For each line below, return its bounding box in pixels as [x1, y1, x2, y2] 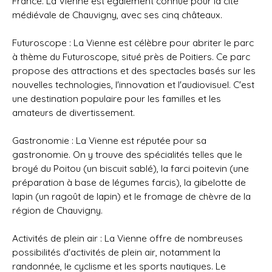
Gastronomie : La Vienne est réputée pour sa [12, 134, 206, 146]
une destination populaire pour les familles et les [12, 92, 221, 104]
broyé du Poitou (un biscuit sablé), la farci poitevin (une [12, 162, 249, 174]
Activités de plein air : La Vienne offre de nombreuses [12, 232, 243, 244]
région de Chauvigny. [12, 204, 103, 216]
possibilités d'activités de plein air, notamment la [12, 246, 220, 258]
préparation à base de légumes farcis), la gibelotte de [12, 176, 246, 188]
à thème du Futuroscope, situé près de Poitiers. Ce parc [12, 50, 250, 63]
